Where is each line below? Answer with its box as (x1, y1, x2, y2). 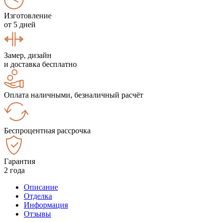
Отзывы (24, 209, 51, 218)
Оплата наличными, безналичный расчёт (4, 90, 143, 99)
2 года (4, 166, 25, 174)
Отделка (24, 191, 52, 200)
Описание (24, 182, 58, 191)
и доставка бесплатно (4, 59, 77, 68)
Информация (24, 200, 68, 209)
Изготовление (4, 11, 52, 20)
